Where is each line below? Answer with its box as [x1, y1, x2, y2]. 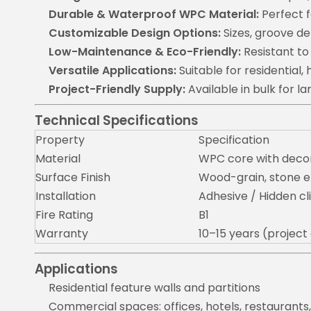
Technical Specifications [35, 111, 199, 130]
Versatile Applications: [49, 62, 176, 78]
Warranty [35, 226, 88, 242]
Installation [35, 188, 96, 204]
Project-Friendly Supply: [49, 81, 185, 97]
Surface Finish [35, 169, 110, 185]
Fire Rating [35, 207, 93, 223]
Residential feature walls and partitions [49, 280, 260, 296]
